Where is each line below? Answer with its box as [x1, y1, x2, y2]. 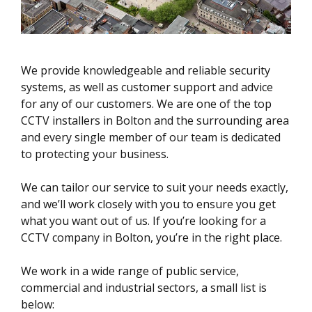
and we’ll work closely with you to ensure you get [21, 196, 276, 212]
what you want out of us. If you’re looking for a [21, 212, 266, 228]
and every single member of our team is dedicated [21, 129, 281, 145]
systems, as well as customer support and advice [21, 79, 273, 95]
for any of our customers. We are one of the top [21, 95, 272, 111]
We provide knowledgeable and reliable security [21, 62, 270, 78]
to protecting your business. [21, 146, 171, 162]
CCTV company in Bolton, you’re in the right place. [21, 229, 285, 245]
